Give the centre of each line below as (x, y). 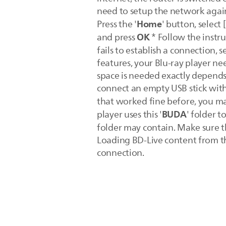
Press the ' (117, 24)
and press (117, 37)
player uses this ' (129, 115)
